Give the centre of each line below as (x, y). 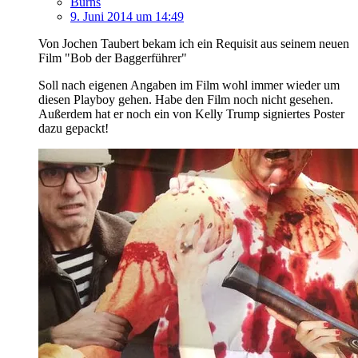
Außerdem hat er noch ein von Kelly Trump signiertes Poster (191, 114)
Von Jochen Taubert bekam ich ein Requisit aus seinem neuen (194, 44)
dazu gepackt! (74, 129)
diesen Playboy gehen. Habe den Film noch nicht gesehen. (186, 100)
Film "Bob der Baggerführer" (113, 58)
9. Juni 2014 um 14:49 (127, 17)
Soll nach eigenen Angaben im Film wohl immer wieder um (189, 86)
